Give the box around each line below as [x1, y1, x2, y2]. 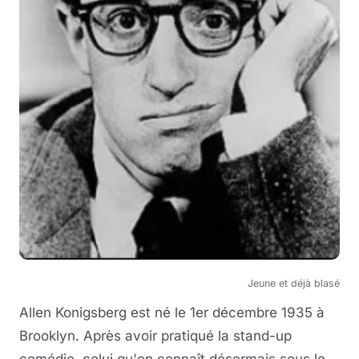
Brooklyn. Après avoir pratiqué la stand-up [19, 328, 292, 344]
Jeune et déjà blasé [248, 277, 340, 289]
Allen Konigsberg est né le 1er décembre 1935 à [19, 305, 325, 321]
